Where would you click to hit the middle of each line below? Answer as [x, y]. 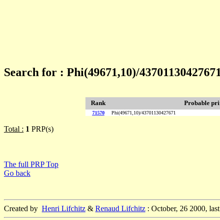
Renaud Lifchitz [120, 209]
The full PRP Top [31, 165]
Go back [17, 173]
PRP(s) [41, 129]
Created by [23, 209]
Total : [14, 129]
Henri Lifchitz [64, 209]
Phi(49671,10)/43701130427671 [144, 113]
